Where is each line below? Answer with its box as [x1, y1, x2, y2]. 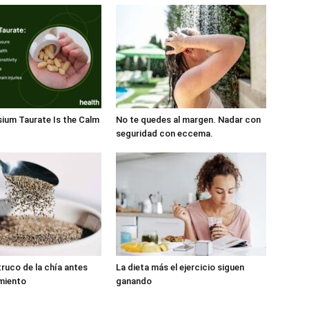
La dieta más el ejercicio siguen [116, 262, 244, 272]
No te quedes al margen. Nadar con [116, 114, 261, 125]
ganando [116, 276, 152, 286]
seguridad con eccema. [116, 128, 213, 139]
